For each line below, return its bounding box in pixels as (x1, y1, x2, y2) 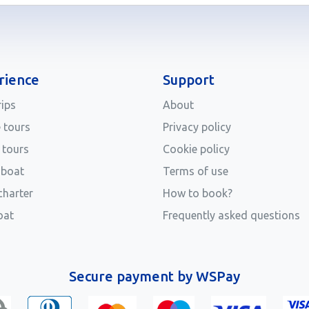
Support (163, 72, 215, 88)
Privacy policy (163, 121, 231, 134)
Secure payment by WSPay (69, 268, 240, 285)
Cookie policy (163, 143, 230, 156)
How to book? (163, 187, 232, 200)
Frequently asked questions (163, 209, 300, 222)
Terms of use (163, 165, 228, 178)
